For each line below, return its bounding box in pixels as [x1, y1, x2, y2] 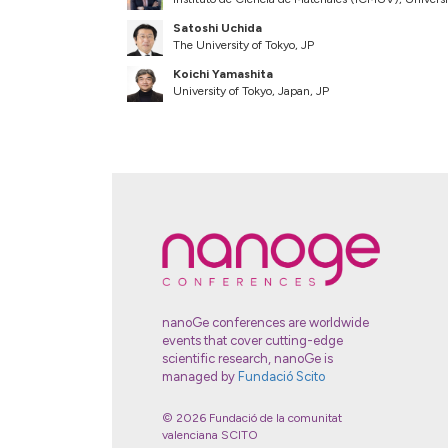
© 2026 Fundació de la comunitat [162, 411, 342, 426]
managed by [162, 369, 238, 385]
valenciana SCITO [162, 428, 258, 443]
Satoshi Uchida [173, 21, 262, 36]
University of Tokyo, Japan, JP [173, 84, 329, 99]
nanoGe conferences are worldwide [162, 315, 369, 331]
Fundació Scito [238, 369, 325, 385]
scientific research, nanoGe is [162, 351, 333, 367]
